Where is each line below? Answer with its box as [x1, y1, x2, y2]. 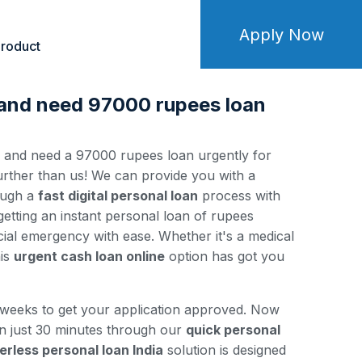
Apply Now [238, 24, 324, 44]
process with [198, 187, 280, 204]
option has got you [165, 248, 284, 264]
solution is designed [163, 342, 286, 358]
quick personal [186, 322, 280, 338]
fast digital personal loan [38, 187, 198, 204]
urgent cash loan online [14, 248, 165, 264]
